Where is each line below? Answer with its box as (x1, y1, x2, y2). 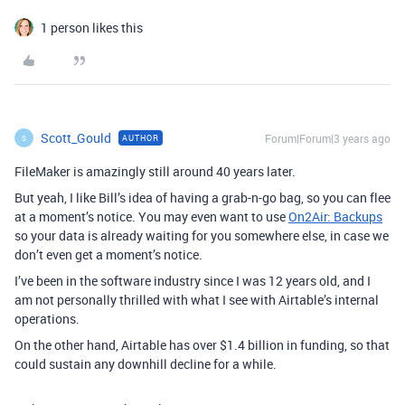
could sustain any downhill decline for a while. (14, 355, 277, 372)
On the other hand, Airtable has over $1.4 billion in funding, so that (14, 336, 390, 353)
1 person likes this (41, 19, 143, 36)
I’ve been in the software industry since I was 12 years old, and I (14, 272, 371, 289)
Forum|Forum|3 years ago (265, 131, 391, 146)
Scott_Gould (41, 129, 111, 146)
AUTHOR (122, 132, 159, 144)
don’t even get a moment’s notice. (14, 246, 202, 263)
